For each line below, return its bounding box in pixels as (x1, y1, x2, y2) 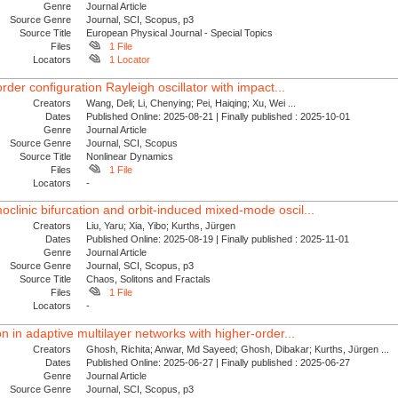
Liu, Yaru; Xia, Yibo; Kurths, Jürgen (86, 220, 236, 232)
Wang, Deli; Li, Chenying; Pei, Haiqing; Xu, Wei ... (86, 97, 297, 108)
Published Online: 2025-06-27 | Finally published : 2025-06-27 (86, 356, 356, 368)
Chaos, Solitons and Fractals (86, 274, 211, 285)
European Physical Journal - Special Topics (86, 28, 274, 39)
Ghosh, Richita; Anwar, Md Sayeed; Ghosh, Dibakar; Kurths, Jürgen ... (86, 343, 390, 354)
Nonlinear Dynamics (86, 150, 174, 162)
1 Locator (108, 54, 150, 66)
